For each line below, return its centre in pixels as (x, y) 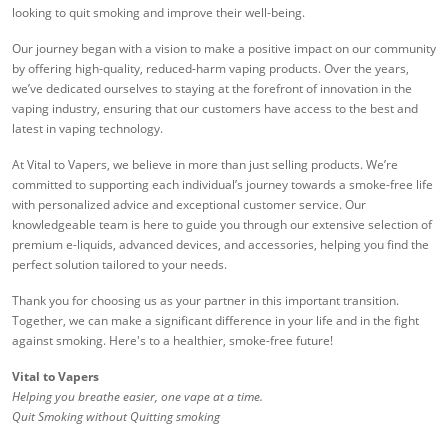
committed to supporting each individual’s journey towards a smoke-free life (222, 184)
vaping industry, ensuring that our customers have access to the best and (215, 108)
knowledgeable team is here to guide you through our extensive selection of (222, 224)
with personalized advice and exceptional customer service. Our (189, 204)
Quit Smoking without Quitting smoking (116, 416)
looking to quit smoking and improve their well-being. (158, 12)
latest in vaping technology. (87, 128)
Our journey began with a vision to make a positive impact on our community (224, 48)
